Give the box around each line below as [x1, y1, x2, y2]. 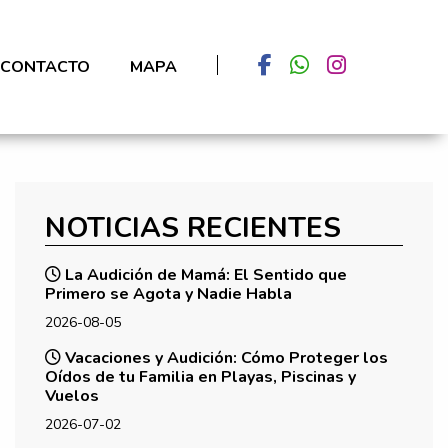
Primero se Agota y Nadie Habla [45, 282, 292, 305]
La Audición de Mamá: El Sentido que [61, 263, 347, 286]
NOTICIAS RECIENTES [45, 208, 341, 247]
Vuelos [45, 384, 99, 407]
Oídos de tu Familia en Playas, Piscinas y [45, 365, 356, 388]
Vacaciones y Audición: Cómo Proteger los [61, 346, 388, 369]
